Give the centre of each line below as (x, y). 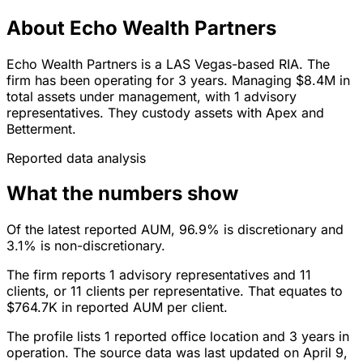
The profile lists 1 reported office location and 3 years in (178, 337)
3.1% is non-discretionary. (86, 246)
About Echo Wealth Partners (141, 28)
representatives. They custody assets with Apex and (165, 112)
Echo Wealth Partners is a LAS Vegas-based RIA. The (168, 64)
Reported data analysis (76, 158)
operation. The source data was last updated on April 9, (177, 353)
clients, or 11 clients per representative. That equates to (175, 291)
